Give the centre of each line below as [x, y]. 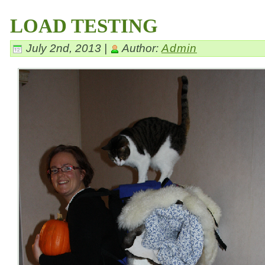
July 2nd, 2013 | [67, 48]
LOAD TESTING [84, 26]
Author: [140, 48]
